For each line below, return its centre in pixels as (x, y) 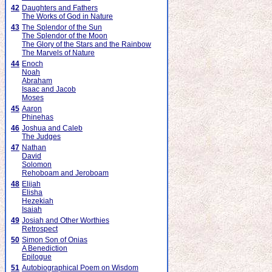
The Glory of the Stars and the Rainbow (87, 44)
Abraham (37, 81)
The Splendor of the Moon (65, 36)
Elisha (32, 192)
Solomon (37, 165)
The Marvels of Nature (58, 53)
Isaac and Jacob (49, 89)
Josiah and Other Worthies (66, 220)
